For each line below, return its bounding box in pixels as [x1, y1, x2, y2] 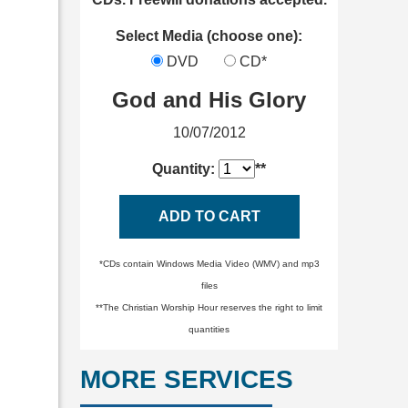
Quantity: [152, 161, 219, 178]
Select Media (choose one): [116, 28, 303, 45]
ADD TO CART [158, 209, 260, 225]
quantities [189, 324, 230, 335]
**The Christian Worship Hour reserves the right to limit [96, 302, 323, 313]
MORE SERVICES [80, 365, 294, 394]
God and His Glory [112, 87, 307, 113]
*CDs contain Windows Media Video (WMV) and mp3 [98, 259, 320, 270]
